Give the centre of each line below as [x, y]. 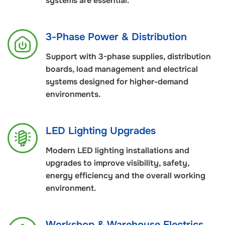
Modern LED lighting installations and [118, 151]
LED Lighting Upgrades [101, 131]
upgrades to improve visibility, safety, [118, 163]
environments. [73, 94]
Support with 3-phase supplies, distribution [128, 57]
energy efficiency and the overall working [126, 176]
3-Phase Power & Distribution [116, 37]
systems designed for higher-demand [117, 82]
